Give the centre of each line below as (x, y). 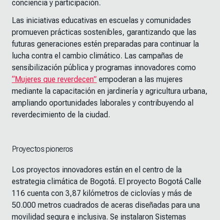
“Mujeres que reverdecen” (54, 80)
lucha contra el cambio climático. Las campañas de (97, 56)
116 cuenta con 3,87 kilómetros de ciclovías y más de (102, 193)
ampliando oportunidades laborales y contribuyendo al (103, 103)
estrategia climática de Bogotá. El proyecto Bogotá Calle (107, 182)
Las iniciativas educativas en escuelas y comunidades (101, 21)
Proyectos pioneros (42, 149)
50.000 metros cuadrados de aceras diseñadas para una (106, 205)
